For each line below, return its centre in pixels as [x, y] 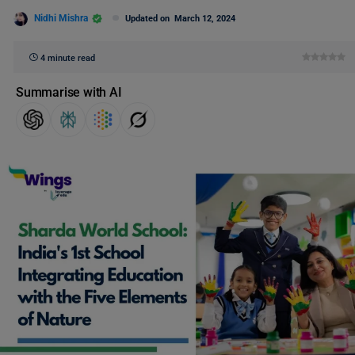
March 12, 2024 [205, 19]
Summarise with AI [69, 92]
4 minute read [68, 58]
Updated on [150, 19]
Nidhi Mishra [61, 18]
